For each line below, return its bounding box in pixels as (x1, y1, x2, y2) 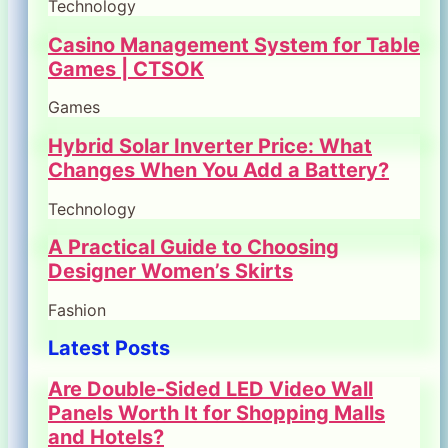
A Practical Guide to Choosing (48, 235, 339, 260)
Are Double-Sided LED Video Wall (48, 376, 373, 401)
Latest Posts (48, 336, 170, 361)
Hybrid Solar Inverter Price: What (48, 133, 372, 158)
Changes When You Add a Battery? (48, 157, 389, 182)
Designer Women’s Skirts (48, 259, 293, 284)
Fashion (48, 299, 106, 320)
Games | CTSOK (48, 56, 204, 81)
